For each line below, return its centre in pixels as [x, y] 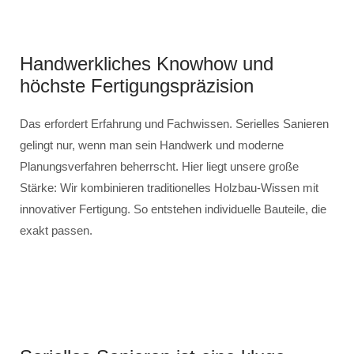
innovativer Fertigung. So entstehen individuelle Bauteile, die [173, 209]
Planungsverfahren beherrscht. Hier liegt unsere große [159, 166]
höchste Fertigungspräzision [137, 86]
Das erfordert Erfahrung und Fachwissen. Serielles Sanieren [174, 124]
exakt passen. [56, 230]
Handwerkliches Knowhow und [147, 64]
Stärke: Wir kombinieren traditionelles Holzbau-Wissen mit [169, 188]
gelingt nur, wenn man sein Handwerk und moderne [152, 145]
